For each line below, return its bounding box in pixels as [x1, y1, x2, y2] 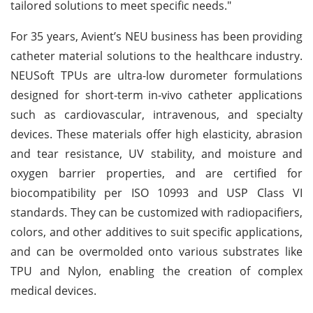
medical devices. [10, 282, 96, 298]
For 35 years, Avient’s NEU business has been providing [10, 28, 303, 44]
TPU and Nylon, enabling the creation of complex [10, 263, 303, 279]
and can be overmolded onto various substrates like [10, 243, 303, 259]
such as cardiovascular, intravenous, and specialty [10, 106, 303, 122]
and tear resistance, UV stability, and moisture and [10, 145, 303, 161]
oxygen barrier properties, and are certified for [10, 165, 303, 181]
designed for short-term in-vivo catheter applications [10, 87, 303, 103]
